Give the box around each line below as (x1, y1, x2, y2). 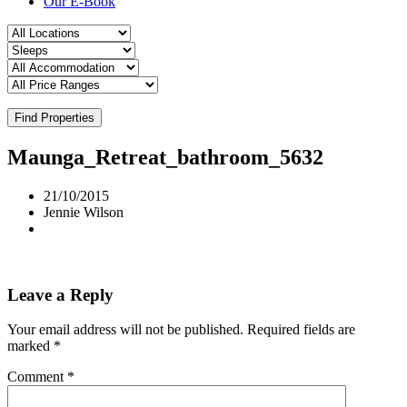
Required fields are (247, 322, 355, 338)
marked (7, 338, 54, 354)
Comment (7, 369, 67, 385)
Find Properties (15, 111, 94, 125)
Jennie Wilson (44, 203, 124, 220)
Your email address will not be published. (7, 322, 243, 338)
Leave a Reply (7, 284, 114, 304)
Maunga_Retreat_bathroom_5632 (7, 144, 323, 169)
